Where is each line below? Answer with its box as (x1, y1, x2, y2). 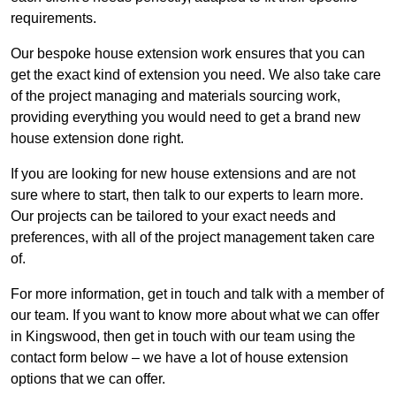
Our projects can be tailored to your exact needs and (11, 209, 336, 225)
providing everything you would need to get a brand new (11, 110, 361, 126)
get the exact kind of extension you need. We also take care (11, 67, 381, 83)
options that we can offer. (11, 371, 165, 387)
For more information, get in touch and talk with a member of (11, 286, 384, 302)
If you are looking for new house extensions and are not (11, 166, 355, 182)
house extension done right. (11, 131, 184, 147)
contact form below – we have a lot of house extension (11, 350, 348, 366)
